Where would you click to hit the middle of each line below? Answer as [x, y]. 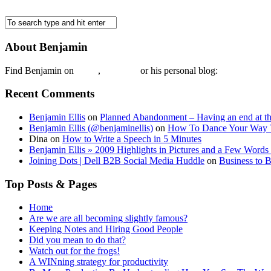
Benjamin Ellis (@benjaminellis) [91, 128]
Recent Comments [50, 94]
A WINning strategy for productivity [99, 262]
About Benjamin [46, 47]
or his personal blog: [179, 70]
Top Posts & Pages [51, 184]
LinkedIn [120, 70]
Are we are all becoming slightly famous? [108, 218]
